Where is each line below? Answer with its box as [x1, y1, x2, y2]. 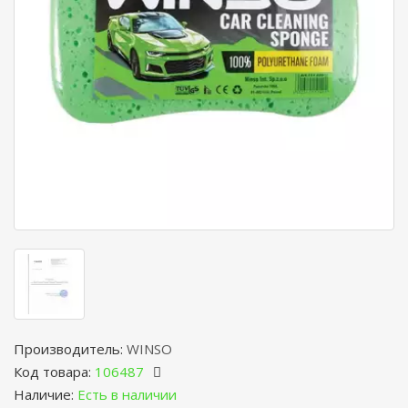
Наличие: [14, 385, 77, 403]
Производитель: [14, 340, 127, 358]
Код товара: [14, 362, 95, 381]
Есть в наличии [77, 385, 177, 403]
